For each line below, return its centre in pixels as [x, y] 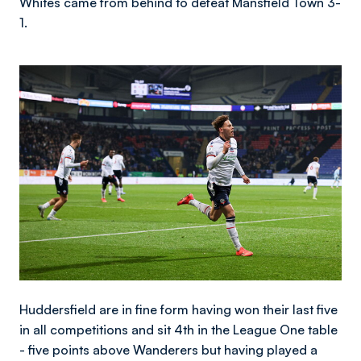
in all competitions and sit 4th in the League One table [178, 329]
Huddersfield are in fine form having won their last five [178, 309]
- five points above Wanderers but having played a [168, 349]
